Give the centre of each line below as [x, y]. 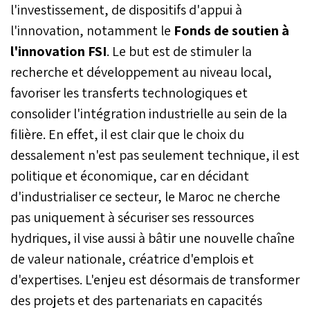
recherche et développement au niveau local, [141, 72]
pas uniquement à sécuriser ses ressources [132, 217]
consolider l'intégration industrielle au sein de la [149, 113]
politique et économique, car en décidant [130, 175]
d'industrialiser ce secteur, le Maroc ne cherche [145, 196]
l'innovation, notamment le [91, 30]
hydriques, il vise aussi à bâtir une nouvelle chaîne [153, 238]
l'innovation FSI [58, 51]
